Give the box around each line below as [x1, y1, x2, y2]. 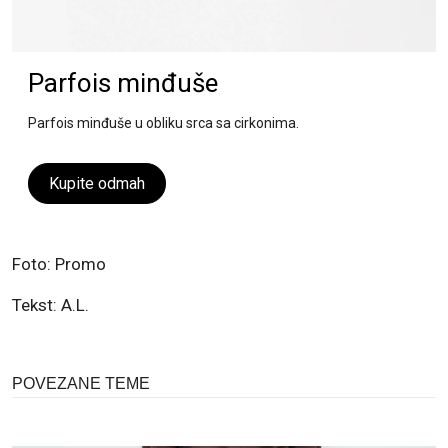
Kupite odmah [49, 173, 145, 193]
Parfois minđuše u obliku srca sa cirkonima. [28, 114, 299, 131]
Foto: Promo [12, 253, 106, 274]
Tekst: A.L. [12, 294, 89, 315]
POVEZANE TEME [12, 374, 150, 392]
